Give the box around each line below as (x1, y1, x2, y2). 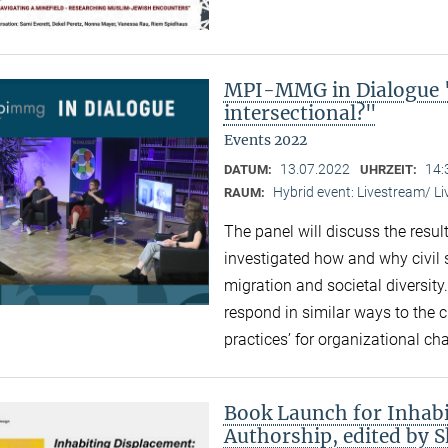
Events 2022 (223, 130, 307, 149)
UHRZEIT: (359, 161, 420, 177)
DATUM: (223, 161, 275, 177)
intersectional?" (223, 100, 377, 125)
